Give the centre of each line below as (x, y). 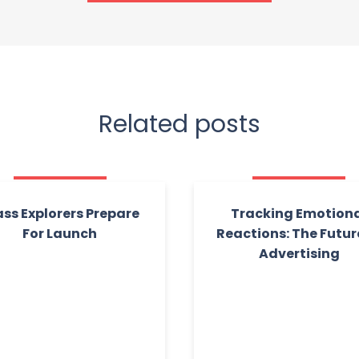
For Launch (60, 234)
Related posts (179, 125)
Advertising (299, 254)
